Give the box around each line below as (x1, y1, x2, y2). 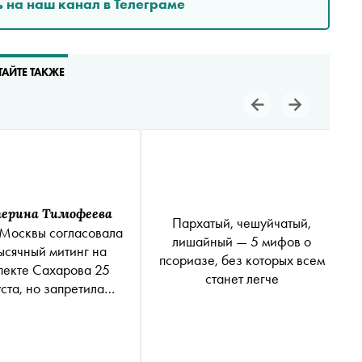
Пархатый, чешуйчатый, (172, 213, 311, 232)
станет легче (204, 268, 279, 288)
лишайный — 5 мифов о (172, 231, 311, 250)
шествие (15, 297, 65, 316)
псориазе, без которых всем (158, 250, 325, 269)
